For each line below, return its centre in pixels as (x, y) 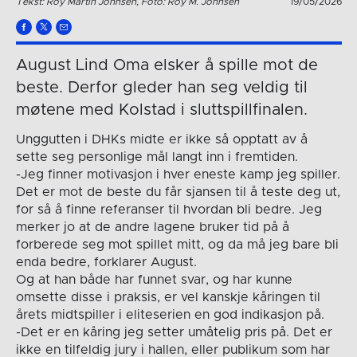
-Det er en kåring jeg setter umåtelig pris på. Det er (174, 333)
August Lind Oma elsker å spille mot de (167, 66)
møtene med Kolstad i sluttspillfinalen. (161, 110)
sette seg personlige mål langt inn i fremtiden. (157, 157)
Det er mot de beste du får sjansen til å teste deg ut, (178, 192)
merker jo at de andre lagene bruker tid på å (152, 228)
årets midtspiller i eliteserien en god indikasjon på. (170, 315)
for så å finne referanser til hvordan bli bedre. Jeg (169, 210)
